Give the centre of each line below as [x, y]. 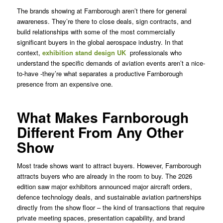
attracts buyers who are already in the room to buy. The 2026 [104, 176]
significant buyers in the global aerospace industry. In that [100, 42]
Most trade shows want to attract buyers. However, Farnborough [109, 166]
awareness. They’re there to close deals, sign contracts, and [104, 21]
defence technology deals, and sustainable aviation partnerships [109, 197]
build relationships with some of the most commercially [96, 32]
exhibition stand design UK [84, 53]
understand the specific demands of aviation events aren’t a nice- [111, 63]
